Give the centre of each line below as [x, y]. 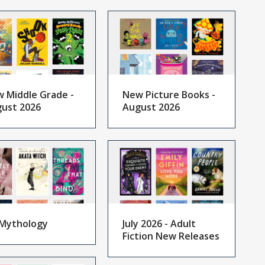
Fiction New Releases [171, 236]
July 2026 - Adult [159, 224]
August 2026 [151, 107]
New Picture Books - [169, 94]
